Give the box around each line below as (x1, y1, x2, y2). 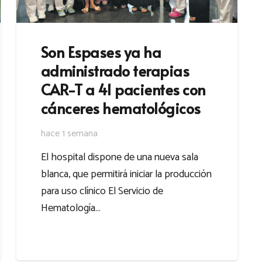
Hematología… (41, 199, 101, 218)
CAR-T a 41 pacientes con (41, 79, 206, 99)
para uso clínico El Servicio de (41, 182, 163, 201)
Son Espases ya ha (41, 42, 161, 62)
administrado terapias (41, 60, 189, 81)
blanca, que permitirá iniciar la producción (41, 166, 212, 184)
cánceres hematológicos (41, 98, 201, 118)
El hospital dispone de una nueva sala (41, 149, 198, 167)
